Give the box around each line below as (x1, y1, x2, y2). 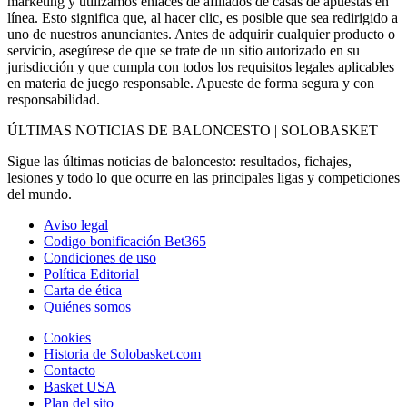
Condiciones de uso (44, 250, 156, 266)
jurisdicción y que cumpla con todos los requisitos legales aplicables (7, 59, 394, 75)
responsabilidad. (7, 92, 100, 108)
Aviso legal (44, 217, 108, 233)
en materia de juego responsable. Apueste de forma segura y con (7, 75, 374, 92)
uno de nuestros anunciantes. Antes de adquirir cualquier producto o (7, 26, 395, 43)
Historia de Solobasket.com (44, 346, 201, 362)
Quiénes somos (44, 299, 131, 315)
